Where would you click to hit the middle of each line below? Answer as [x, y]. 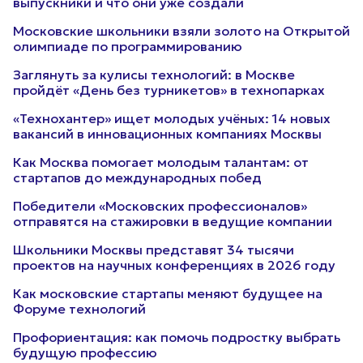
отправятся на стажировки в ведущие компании [173, 221]
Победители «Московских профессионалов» [160, 206]
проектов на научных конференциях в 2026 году [174, 265]
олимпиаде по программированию [128, 46]
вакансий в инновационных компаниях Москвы [167, 134]
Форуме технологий [79, 309]
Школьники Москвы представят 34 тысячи [154, 250]
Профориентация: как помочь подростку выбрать [177, 337]
